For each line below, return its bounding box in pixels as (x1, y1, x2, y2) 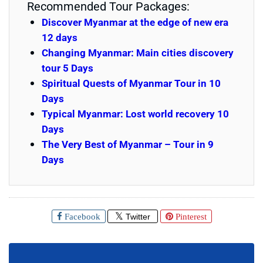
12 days (42, 30, 77, 44)
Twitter (123, 211, 150, 221)
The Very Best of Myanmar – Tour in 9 (42, 137, 214, 151)
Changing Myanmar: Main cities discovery (42, 45, 234, 59)
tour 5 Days (42, 60, 93, 75)
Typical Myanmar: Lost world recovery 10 (42, 106, 229, 120)
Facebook (62, 211, 100, 221)
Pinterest (173, 211, 207, 221)
